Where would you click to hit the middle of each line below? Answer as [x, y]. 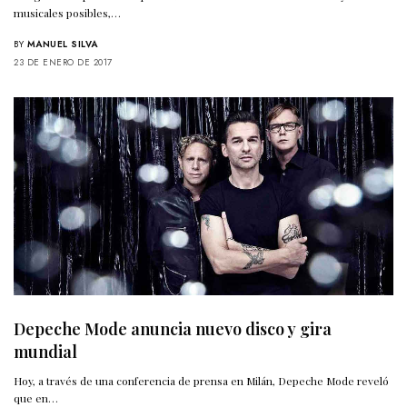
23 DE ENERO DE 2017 [63, 62]
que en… [36, 397]
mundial [45, 351]
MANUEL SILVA [62, 44]
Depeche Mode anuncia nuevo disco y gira [173, 328]
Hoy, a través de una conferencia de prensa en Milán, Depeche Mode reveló [202, 380]
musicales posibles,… [68, 12]
